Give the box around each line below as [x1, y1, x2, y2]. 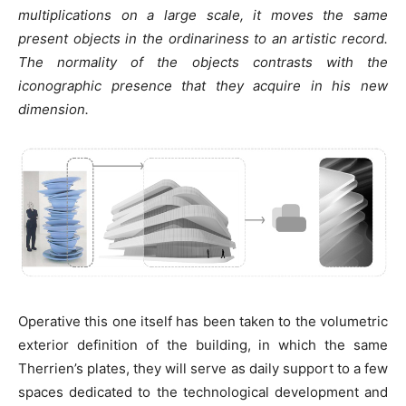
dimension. [18, 100, 89, 118]
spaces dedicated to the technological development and [18, 382, 388, 401]
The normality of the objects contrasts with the [18, 53, 388, 71]
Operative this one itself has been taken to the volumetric [18, 312, 388, 330]
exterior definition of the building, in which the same [18, 335, 388, 353]
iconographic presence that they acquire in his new [18, 76, 388, 94]
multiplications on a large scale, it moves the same [18, 5, 388, 24]
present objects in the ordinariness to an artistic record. [18, 29, 388, 47]
